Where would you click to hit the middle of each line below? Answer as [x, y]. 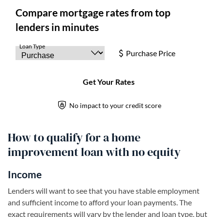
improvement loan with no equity [94, 152]
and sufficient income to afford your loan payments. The [100, 202]
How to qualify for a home [74, 137]
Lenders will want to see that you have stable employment [104, 191]
